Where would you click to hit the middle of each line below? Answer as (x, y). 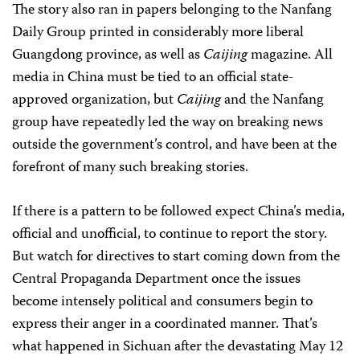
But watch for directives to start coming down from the (176, 257)
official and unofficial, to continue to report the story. (170, 235)
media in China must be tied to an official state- (153, 78)
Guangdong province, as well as (108, 55)
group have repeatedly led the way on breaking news (168, 123)
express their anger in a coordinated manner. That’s (165, 325)
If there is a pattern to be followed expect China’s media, (178, 212)
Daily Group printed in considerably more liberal (158, 33)
